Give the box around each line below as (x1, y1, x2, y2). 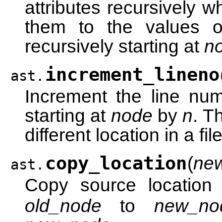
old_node (25, 195, 102, 216)
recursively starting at (25, 36, 204, 56)
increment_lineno (45, 64, 220, 85)
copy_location (45, 153, 187, 174)
